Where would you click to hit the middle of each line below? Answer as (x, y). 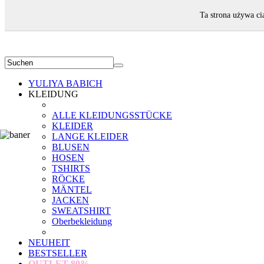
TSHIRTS (71, 168)
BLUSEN (71, 147)
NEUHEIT (49, 242)
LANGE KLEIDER (90, 136)
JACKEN (70, 200)
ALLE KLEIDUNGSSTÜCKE (112, 115)
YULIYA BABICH (65, 83)
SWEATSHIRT (81, 211)
